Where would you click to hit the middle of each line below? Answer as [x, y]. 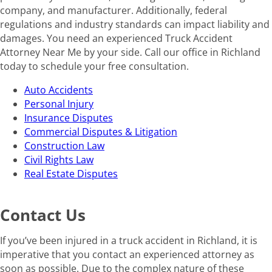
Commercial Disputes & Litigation [101, 132]
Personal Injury [59, 104]
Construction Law [64, 146]
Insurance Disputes [69, 118]
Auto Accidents [59, 90]
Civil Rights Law [59, 160]
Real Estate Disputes [71, 174]
